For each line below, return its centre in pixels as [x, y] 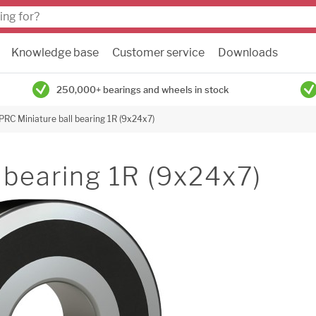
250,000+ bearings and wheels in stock [142, 90]
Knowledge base [55, 53]
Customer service [158, 53]
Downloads [248, 53]
